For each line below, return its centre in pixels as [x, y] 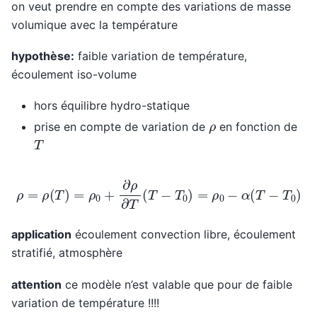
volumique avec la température [94, 24]
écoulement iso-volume [74, 74]
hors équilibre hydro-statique [112, 106]
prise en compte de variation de [121, 127]
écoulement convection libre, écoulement [184, 235]
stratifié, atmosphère [67, 253]
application [41, 235]
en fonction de [257, 127]
